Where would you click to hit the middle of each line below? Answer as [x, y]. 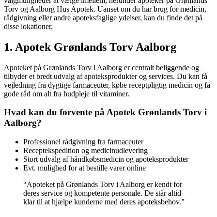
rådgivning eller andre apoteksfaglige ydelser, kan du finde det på [103, 17]
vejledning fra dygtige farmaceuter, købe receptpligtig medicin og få [107, 85]
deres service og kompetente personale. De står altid [102, 193]
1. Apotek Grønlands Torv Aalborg [90, 47]
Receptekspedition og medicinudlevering [85, 151]
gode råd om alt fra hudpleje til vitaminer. [67, 93]
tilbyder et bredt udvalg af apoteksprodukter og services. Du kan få [106, 76]
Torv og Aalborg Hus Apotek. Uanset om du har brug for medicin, [105, 9]
